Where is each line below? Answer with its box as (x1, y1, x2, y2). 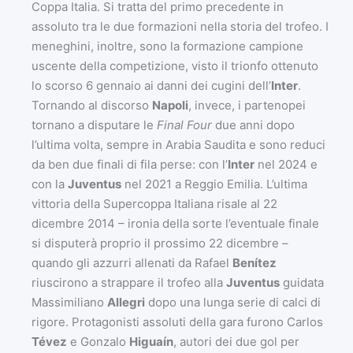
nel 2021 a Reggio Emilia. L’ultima (121, 176, 307, 191)
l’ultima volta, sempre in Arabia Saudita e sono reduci (32, 136, 325, 152)
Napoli (152, 97, 188, 113)
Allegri (107, 294, 145, 310)
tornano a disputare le (32, 117, 154, 132)
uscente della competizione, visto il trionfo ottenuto (32, 58, 318, 73)
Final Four (154, 117, 212, 132)
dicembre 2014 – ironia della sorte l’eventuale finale (32, 215, 319, 231)
